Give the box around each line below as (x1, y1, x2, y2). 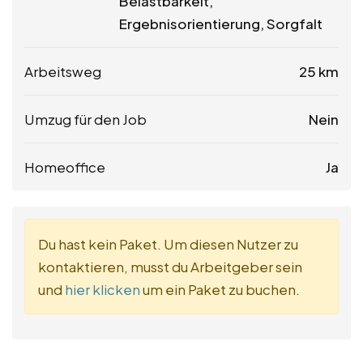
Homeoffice (24, 158, 105, 177)
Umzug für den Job (24, 110, 147, 129)
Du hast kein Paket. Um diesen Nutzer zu (38, 235, 298, 254)
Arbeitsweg (24, 62, 101, 81)
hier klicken (65, 280, 140, 299)
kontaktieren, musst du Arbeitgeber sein (38, 258, 302, 276)
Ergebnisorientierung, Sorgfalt (119, 15, 322, 33)
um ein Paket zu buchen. (140, 280, 300, 299)
